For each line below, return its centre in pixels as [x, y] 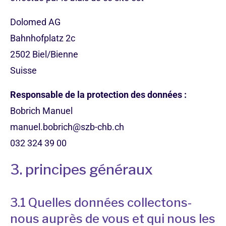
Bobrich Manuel [41, 111]
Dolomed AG [35, 22]
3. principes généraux [81, 169]
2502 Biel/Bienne [44, 54]
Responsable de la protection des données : [98, 95]
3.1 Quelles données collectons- [101, 203]
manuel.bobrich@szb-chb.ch [67, 127]
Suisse [23, 70]
